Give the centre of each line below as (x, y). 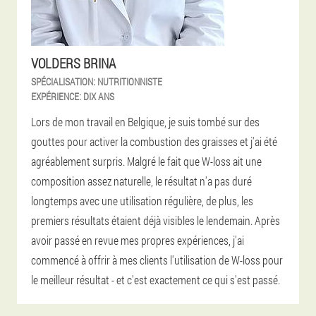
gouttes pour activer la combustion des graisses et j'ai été (154, 141)
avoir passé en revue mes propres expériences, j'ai (138, 240)
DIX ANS (99, 96)
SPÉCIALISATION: (63, 81)
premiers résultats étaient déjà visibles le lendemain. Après (156, 220)
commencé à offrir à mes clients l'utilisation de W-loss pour (157, 260)
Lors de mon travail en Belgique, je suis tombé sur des (145, 121)
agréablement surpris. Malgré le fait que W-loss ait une (146, 161)
